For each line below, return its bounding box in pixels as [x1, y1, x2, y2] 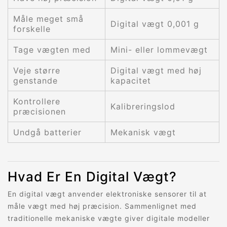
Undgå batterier [13, 127, 82, 138]
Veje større [13, 65, 60, 76]
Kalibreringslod [110, 101, 175, 112]
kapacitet [110, 75, 151, 86]
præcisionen [13, 106, 66, 117]
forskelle [13, 24, 51, 34]
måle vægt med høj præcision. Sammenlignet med [8, 202, 197, 211]
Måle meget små [13, 14, 84, 24]
